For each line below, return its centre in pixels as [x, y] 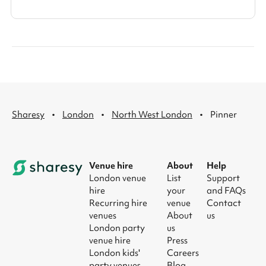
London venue [118, 178]
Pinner [224, 115]
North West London [152, 115]
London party [117, 228]
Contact [224, 203]
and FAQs [226, 190]
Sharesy [28, 115]
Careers [183, 253]
